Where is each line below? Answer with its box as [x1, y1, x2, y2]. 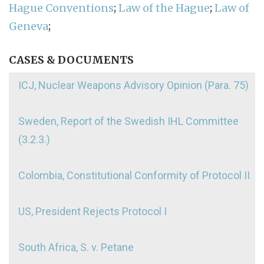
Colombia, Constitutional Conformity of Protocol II [18, 169, 250, 181]
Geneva [9, 19, 48, 33]
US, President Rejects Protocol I [18, 204, 167, 217]
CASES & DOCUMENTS [9, 52, 134, 67]
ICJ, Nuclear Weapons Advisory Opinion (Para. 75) [18, 78, 249, 91]
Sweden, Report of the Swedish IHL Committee [18, 114, 239, 127]
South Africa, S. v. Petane [18, 240, 134, 253]
